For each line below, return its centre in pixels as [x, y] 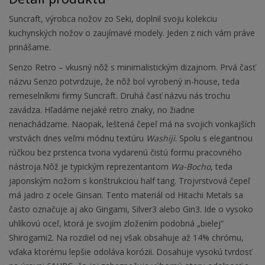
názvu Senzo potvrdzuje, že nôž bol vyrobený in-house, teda [124, 82]
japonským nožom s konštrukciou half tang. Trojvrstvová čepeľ [130, 181]
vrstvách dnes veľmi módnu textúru [77, 138]
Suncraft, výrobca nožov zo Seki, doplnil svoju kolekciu [113, 19]
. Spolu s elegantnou [214, 138]
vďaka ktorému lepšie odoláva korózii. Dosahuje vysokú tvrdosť [130, 252]
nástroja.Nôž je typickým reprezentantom [90, 167]
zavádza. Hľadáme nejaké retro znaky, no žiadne [102, 110]
